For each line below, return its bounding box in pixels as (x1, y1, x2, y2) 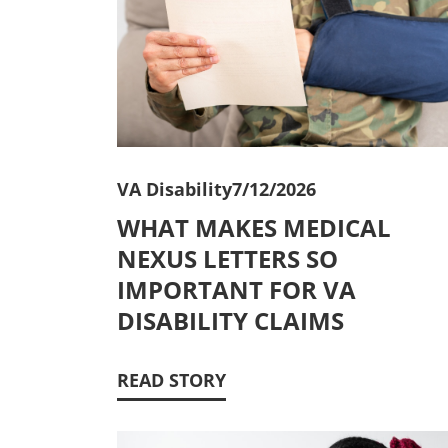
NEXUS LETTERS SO (117, 242, 338, 276)
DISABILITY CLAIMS (117, 304, 344, 338)
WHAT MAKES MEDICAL (117, 211, 391, 245)
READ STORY (117, 368, 226, 393)
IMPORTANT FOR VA (117, 273, 356, 307)
